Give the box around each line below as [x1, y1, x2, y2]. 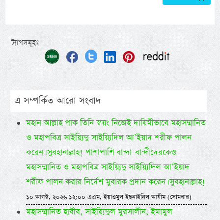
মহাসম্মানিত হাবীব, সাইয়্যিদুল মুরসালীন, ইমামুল [26, 206, 172, 218]
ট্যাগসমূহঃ [11, 37, 39, 48]
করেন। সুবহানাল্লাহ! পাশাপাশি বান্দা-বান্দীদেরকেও [26, 147, 176, 159]
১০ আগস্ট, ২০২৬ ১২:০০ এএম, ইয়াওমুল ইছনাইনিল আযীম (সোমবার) [26, 193, 192, 202]
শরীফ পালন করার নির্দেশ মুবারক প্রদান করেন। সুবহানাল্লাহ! [26, 176, 205, 188]
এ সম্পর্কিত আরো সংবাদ [14, 94, 101, 108]
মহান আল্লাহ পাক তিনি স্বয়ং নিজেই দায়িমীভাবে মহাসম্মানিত [26, 117, 206, 129]
